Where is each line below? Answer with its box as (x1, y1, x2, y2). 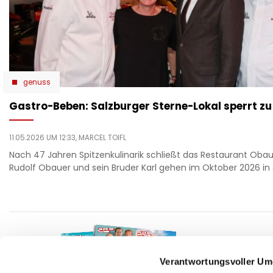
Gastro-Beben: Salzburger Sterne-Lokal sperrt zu (9, 99, 272, 114)
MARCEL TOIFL (79, 133, 126, 143)
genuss (23, 77, 51, 88)
